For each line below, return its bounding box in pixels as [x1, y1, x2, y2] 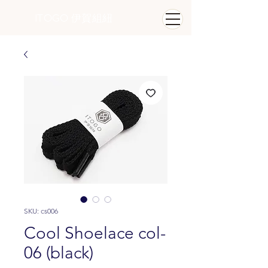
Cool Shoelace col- [24, 223, 166, 243]
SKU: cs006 [24, 206, 58, 215]
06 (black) [24, 243, 93, 263]
